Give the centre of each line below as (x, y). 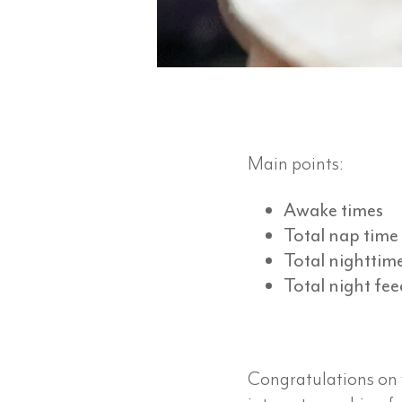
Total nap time (341, 235)
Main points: (296, 163)
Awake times (333, 210)
